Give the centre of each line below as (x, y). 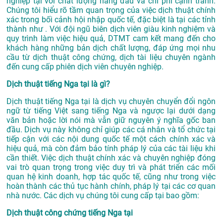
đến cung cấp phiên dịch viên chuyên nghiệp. (85, 67)
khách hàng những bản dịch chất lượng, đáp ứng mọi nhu (111, 48)
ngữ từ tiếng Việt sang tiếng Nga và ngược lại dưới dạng (111, 111)
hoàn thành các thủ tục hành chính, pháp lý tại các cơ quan (111, 186)
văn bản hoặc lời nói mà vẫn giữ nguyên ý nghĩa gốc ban (111, 120)
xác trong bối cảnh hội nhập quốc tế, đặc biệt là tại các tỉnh (111, 20)
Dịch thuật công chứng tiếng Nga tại (70, 213)
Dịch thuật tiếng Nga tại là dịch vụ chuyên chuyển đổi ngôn (111, 102)
